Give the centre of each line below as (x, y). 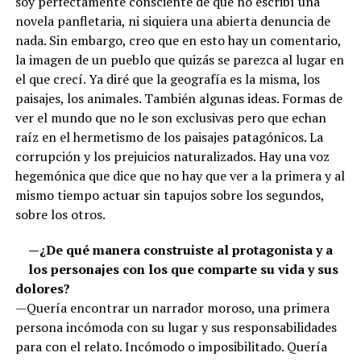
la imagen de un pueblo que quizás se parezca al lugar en (179, 59)
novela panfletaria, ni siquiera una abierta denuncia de (172, 21)
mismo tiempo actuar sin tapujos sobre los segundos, (169, 195)
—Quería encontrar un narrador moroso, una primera (172, 307)
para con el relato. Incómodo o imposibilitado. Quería (171, 346)
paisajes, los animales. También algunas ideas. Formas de (178, 98)
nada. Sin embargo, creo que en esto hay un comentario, (178, 40)
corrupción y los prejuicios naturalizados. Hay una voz (172, 156)
